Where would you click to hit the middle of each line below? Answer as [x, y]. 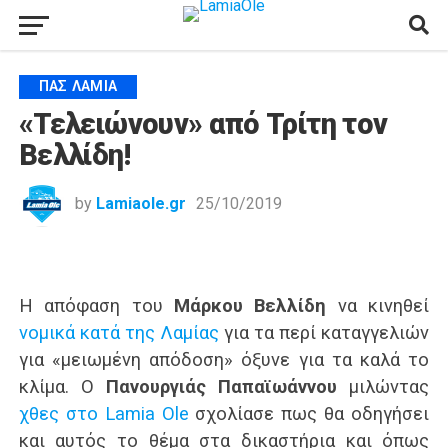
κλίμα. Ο [62, 386]
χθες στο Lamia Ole [103, 413]
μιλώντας [383, 386]
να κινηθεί [378, 305]
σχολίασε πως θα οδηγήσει [309, 413]
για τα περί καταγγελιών [324, 332]
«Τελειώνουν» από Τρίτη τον [203, 124]
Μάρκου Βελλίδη [250, 305]
